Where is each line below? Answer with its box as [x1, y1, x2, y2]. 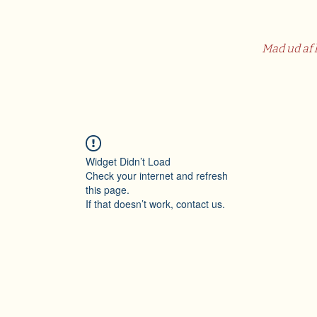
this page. [86, 183, 129, 197]
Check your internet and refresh [86, 168, 228, 183]
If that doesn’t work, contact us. [86, 197, 225, 211]
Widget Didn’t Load [86, 154, 171, 168]
